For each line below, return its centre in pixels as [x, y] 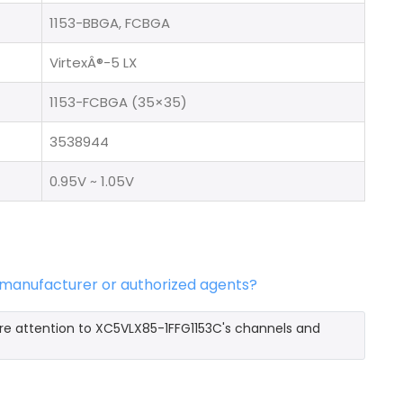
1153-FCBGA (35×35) [118, 102]
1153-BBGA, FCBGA [110, 22]
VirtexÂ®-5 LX [93, 62]
